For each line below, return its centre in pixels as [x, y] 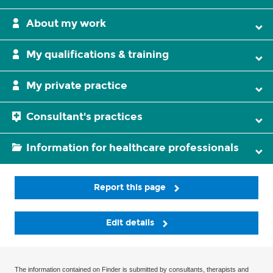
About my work [66, 23]
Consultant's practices [84, 117]
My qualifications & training [97, 55]
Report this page [131, 187]
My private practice [77, 86]
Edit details [131, 223]
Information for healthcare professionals [133, 148]
